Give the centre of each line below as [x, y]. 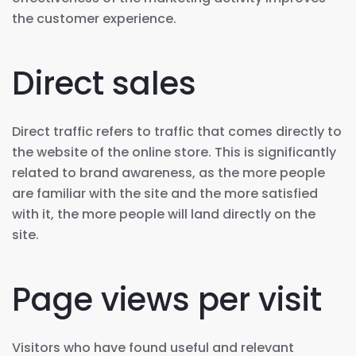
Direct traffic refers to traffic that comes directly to [177, 131]
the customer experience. [94, 18]
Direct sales [104, 83]
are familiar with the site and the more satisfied [165, 193]
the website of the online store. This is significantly [174, 152]
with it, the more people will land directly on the [164, 214]
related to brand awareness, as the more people [168, 172]
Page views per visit [167, 299]
